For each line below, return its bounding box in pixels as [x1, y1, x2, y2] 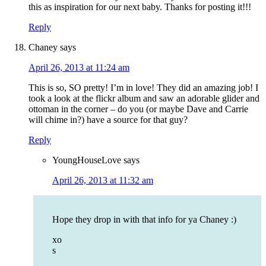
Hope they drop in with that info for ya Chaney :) [52, 214, 236, 225]
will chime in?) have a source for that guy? [28, 115, 188, 125]
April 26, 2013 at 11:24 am [28, 62, 129, 73]
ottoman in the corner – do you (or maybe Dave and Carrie [28, 104, 248, 115]
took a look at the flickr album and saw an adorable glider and [28, 93, 259, 104]
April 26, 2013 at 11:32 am [52, 175, 153, 186]
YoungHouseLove [52, 155, 121, 166]
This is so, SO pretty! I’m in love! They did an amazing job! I [28, 83, 258, 93]
